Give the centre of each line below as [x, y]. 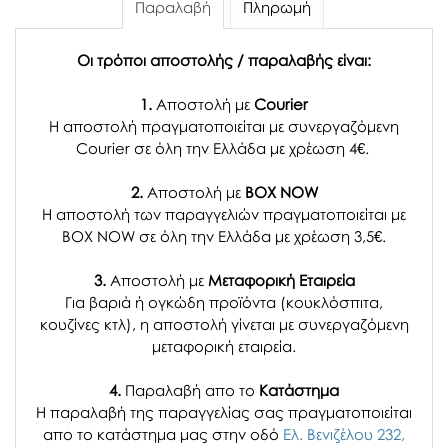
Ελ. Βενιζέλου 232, [344, 434]
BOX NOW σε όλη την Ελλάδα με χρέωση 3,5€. [224, 236]
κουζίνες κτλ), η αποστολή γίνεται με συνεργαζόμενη [224, 324]
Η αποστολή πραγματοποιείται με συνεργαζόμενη [224, 126]
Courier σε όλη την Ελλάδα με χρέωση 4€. [224, 148]
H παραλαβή [83, 412]
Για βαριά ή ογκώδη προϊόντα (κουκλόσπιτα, [224, 302]
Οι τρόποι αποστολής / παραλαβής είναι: [224, 60]
